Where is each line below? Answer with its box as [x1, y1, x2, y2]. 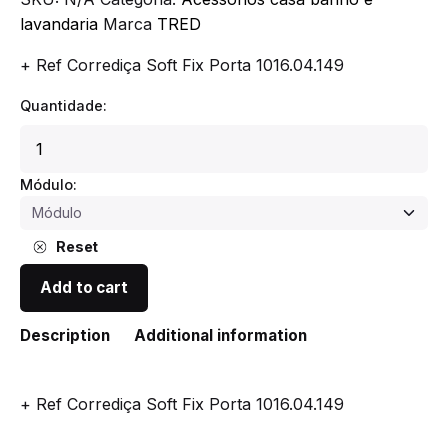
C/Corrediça [19, 164, 107, 182]
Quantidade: [20, 96, 107, 114]
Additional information [134, 325, 307, 345]
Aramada [19, 141, 82, 159]
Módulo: [20, 175, 77, 193]
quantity [19, 210, 77, 228]
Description [20, 325, 110, 345]
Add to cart [40, 277, 128, 297]
